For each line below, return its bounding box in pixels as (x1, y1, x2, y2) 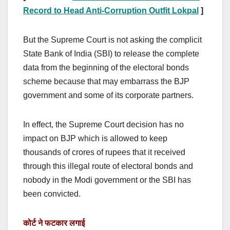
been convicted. (23, 189, 83, 199)
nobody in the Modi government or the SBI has (23, 176, 191, 185)
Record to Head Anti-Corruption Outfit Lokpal (23, 6, 199, 15)
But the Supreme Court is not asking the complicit (23, 35, 202, 45)
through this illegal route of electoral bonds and (23, 162, 193, 171)
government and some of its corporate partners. (23, 91, 194, 100)
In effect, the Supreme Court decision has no (23, 120, 184, 129)
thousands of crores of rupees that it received (23, 148, 185, 157)
